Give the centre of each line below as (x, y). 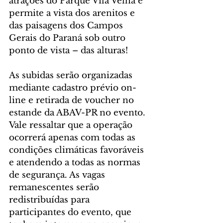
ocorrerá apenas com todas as (73, 138)
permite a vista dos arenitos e (73, 13)
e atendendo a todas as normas (76, 163)
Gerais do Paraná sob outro (68, 38)
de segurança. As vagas (58, 175)
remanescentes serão (55, 188)
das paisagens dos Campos (67, 26)
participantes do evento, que (71, 213)
